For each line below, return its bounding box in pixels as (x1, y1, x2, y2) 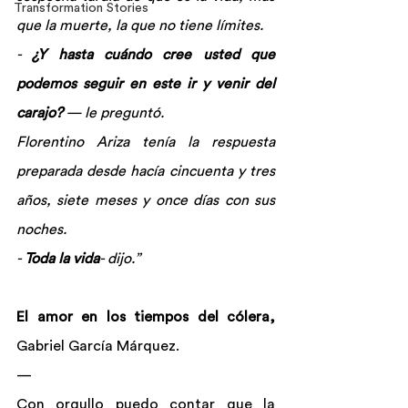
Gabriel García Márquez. (16, 339, 179, 353)
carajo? (16, 106, 63, 120)
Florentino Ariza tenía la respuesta (16, 135, 275, 149)
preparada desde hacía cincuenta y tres (16, 164, 275, 178)
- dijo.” (99, 251, 140, 266)
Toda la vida (25, 251, 99, 266)
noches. (16, 222, 66, 237)
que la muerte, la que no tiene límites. (16, 18, 263, 33)
